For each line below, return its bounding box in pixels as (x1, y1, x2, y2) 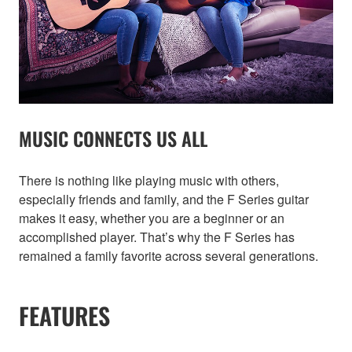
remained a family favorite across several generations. (19, 247, 318, 266)
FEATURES (19, 298, 110, 334)
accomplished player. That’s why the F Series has (19, 228, 295, 247)
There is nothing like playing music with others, (19, 171, 279, 190)
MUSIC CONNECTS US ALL (19, 124, 207, 153)
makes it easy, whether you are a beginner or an (19, 209, 284, 228)
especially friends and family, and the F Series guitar (19, 190, 309, 209)
